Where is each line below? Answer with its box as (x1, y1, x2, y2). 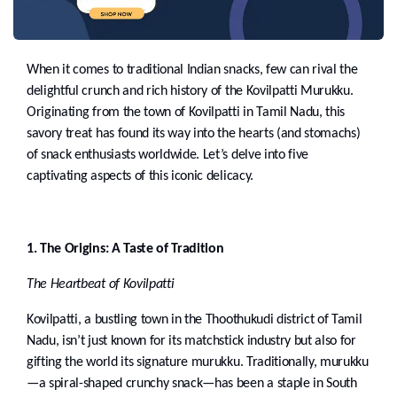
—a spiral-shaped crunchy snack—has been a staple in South (27, 377, 357, 392)
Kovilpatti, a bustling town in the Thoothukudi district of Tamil (27, 313, 362, 328)
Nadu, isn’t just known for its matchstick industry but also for (27, 334, 356, 349)
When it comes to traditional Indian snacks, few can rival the (27, 63, 358, 78)
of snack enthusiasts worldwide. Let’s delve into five (27, 148, 309, 163)
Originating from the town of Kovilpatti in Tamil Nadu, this (27, 105, 346, 121)
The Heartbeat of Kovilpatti (27, 277, 175, 292)
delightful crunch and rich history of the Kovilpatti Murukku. (27, 84, 354, 99)
